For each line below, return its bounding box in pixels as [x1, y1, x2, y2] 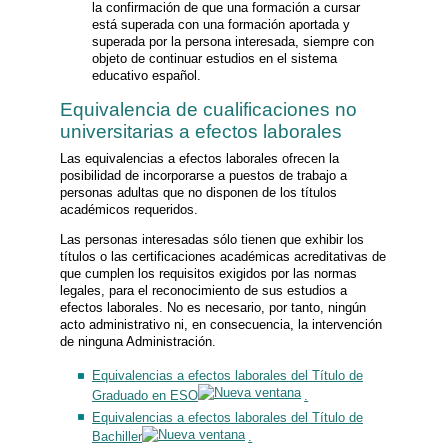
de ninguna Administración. [60, 333, 216, 349]
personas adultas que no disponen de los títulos [60, 184, 337, 200]
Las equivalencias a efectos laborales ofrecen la [60, 150, 339, 166]
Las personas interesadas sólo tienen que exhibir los [60, 231, 364, 247]
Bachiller [91, 429, 142, 445]
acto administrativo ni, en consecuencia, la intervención [60, 316, 382, 332]
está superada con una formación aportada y [91, 17, 350, 33]
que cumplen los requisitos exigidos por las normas [60, 265, 357, 281]
